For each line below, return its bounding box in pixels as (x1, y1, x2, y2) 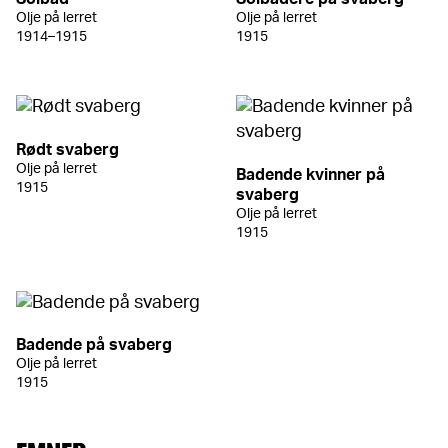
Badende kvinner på (236, 166, 385, 183)
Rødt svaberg (16, 141, 119, 158)
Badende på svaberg (16, 336, 172, 353)
